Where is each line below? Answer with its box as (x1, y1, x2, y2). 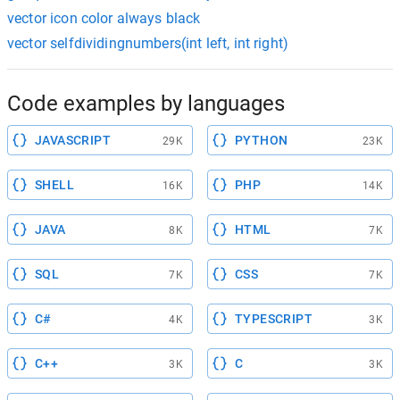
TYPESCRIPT (235, 311, 312, 326)
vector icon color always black (7, 9, 201, 27)
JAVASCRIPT (35, 132, 111, 147)
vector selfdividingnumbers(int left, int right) (7, 34, 289, 52)
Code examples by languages (7, 90, 285, 116)
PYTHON (235, 132, 288, 147)
